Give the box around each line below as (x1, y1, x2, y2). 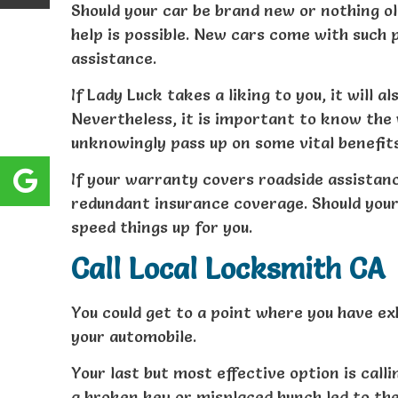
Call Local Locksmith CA (71, 251, 385, 286)
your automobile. (71, 325, 196, 346)
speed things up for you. (71, 217, 252, 238)
